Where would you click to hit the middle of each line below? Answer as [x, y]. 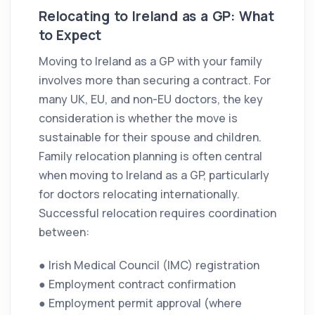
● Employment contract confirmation [137, 284]
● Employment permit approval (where [140, 303]
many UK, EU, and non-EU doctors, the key [151, 99]
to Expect [70, 36]
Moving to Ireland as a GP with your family [150, 62]
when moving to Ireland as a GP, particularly [154, 175]
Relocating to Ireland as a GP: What [156, 17]
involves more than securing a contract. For [155, 81]
